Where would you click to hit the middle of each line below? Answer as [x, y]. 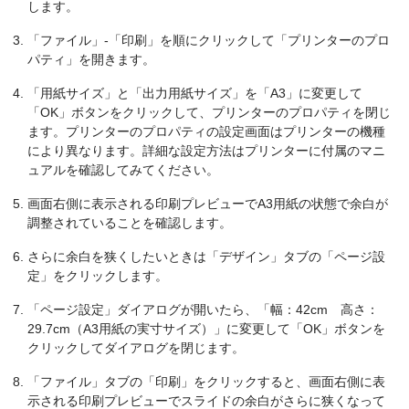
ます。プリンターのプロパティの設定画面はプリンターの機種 [206, 131]
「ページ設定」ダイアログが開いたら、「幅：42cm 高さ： [203, 309]
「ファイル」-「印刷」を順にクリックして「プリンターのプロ [209, 40]
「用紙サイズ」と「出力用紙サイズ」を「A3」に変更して [195, 93]
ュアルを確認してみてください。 [123, 169]
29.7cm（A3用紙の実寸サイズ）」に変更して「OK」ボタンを [206, 328]
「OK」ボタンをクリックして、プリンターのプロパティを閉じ [209, 112]
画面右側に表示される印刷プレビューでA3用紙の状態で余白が [208, 203]
